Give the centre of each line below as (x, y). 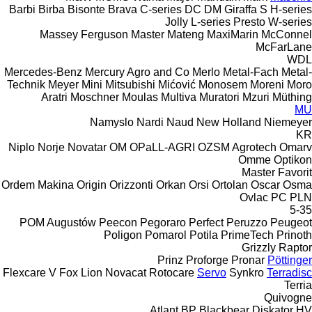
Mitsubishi (130, 84)
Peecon (118, 222)
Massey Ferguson (84, 34)
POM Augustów (58, 222)
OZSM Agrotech (237, 147)
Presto (249, 22)
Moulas (140, 97)
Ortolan (230, 185)
